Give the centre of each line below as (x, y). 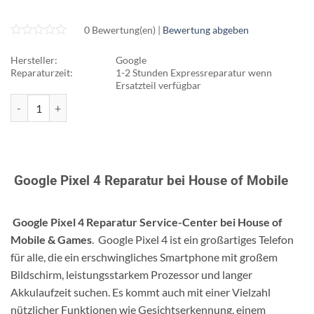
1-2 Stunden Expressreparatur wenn (194, 72)
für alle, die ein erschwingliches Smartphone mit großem (144, 257)
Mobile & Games (51, 240)
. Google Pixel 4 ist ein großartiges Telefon (193, 240)
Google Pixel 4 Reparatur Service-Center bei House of (146, 222)
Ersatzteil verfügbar (158, 85)
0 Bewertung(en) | (123, 29)
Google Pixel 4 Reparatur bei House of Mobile (149, 180)
